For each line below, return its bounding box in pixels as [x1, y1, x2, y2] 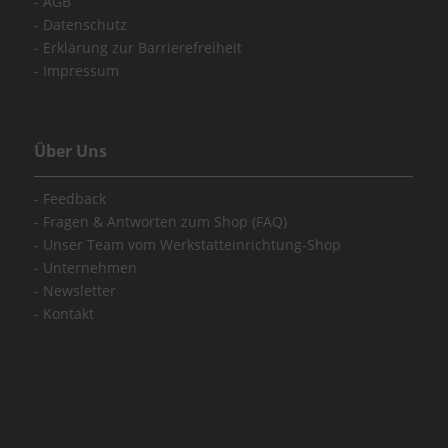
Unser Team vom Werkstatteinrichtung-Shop [39, 235, 342, 255]
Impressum [39, 61, 120, 81]
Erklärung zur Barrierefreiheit [39, 38, 243, 58]
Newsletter [39, 281, 117, 301]
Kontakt [39, 304, 95, 324]
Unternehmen [39, 258, 138, 278]
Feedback [39, 189, 107, 209]
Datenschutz [39, 15, 128, 35]
